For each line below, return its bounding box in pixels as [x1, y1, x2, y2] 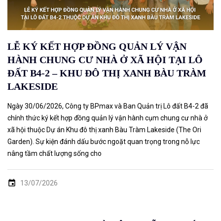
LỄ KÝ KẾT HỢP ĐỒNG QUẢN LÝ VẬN [7, 40, 186, 52]
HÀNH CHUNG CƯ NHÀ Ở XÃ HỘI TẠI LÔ [7, 54, 203, 65]
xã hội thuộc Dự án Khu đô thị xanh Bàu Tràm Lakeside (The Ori [7, 125, 201, 134]
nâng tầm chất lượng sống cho [7, 149, 102, 157]
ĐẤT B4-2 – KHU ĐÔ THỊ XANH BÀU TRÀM [7, 67, 206, 78]
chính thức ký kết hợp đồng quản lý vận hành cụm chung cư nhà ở [7, 113, 208, 122]
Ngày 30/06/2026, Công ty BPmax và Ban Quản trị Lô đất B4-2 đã [7, 102, 208, 110]
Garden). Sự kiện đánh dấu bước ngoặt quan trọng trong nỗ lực [7, 137, 200, 146]
